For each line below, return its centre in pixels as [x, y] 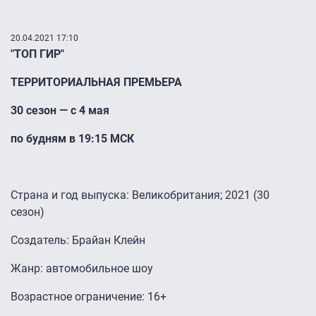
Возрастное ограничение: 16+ [89, 297]
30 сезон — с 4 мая [60, 111]
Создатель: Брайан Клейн [78, 241]
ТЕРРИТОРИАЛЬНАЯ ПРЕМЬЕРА [96, 83]
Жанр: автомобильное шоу [82, 269]
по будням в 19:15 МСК [72, 139]
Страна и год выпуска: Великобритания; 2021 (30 [140, 195]
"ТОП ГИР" [37, 54]
